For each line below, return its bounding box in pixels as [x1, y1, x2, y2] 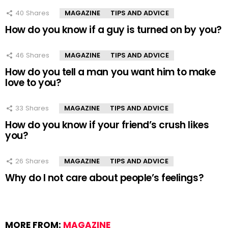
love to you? [5, 76, 62, 90]
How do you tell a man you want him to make [5, 65, 216, 79]
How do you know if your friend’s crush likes [5, 118, 209, 132]
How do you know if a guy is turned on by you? [5, 23, 222, 37]
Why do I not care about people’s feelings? [5, 171, 204, 185]
